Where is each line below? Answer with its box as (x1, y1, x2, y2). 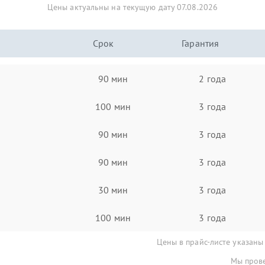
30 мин (98, 183, 128, 196)
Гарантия (182, 37, 219, 49)
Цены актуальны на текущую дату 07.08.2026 (47, 2, 218, 12)
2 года (199, 72, 226, 85)
